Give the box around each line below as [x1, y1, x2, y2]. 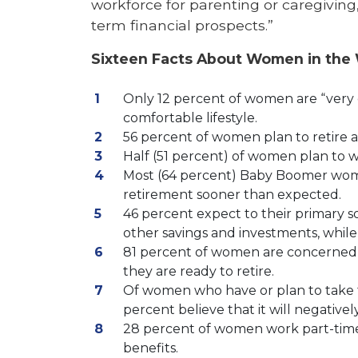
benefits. [123, 340, 178, 356]
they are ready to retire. [123, 263, 274, 279]
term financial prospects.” [91, 17, 273, 34]
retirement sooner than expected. [123, 186, 341, 202]
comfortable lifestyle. [123, 109, 257, 125]
